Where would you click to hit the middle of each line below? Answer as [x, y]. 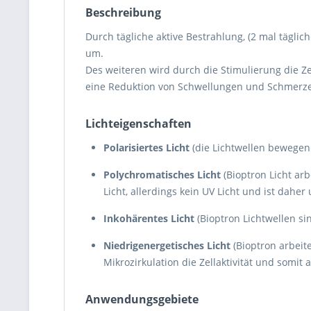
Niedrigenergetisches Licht [167, 245]
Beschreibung [123, 12]
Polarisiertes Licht [146, 148]
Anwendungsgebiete [142, 299]
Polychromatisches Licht [162, 175]
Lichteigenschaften [138, 124]
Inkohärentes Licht [149, 218]
